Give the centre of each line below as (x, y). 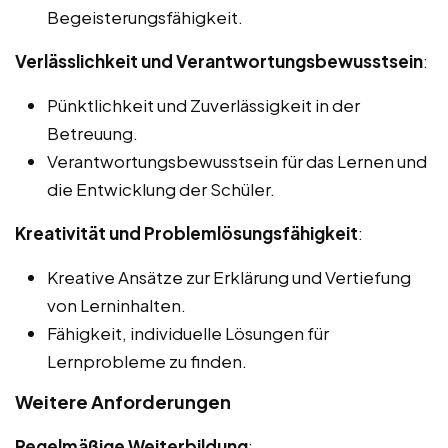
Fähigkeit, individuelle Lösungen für (188, 332)
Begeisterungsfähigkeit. (145, 16)
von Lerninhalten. (116, 304)
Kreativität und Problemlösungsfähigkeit (186, 232)
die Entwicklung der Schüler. (161, 188)
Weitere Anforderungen (123, 401)
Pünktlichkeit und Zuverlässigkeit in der (203, 104)
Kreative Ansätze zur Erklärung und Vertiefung (229, 276)
